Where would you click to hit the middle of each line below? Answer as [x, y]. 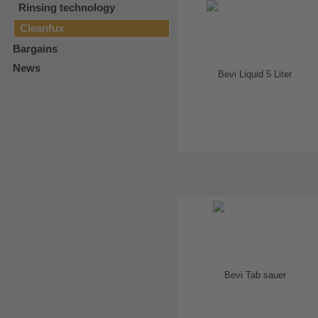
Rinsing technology [67, 7]
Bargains [35, 49]
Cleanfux [42, 28]
